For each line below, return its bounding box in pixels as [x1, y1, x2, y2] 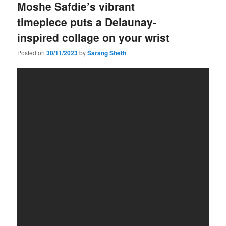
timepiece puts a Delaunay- [17, 14, 157, 29]
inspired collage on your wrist [17, 29, 170, 45]
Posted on [17, 48, 47, 58]
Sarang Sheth [87, 48, 127, 58]
